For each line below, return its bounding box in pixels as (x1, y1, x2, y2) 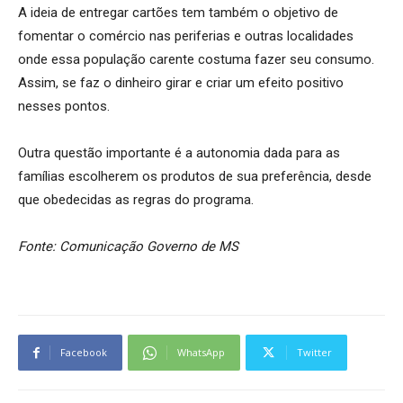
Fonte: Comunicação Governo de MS (18, 238, 238, 255)
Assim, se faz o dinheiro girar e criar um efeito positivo (18, 75, 344, 92)
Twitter (297, 345, 332, 360)
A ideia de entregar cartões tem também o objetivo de (18, 4, 338, 22)
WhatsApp (177, 345, 225, 360)
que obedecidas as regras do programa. (18, 192, 257, 209)
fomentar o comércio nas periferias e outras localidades (18, 28, 354, 45)
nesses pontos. (18, 98, 110, 115)
